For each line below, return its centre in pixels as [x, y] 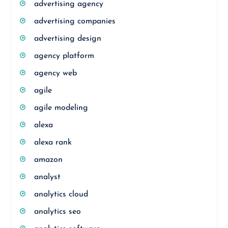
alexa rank [53, 142]
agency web [55, 73]
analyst [47, 177]
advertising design [67, 39]
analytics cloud [61, 194]
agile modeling [61, 108]
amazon [48, 160]
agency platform [64, 56]
